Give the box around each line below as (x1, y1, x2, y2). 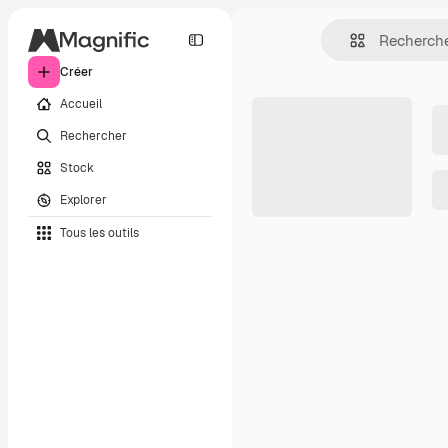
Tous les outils (60, 224, 139, 241)
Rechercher (60, 127, 127, 144)
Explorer (60, 191, 107, 208)
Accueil (60, 95, 102, 112)
